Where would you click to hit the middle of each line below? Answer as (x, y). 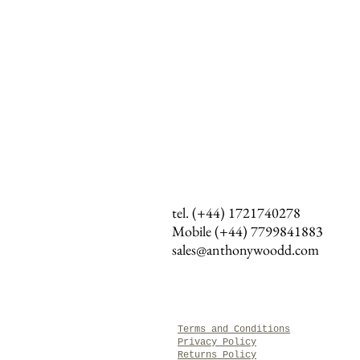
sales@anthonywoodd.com (245, 250)
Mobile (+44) (211, 231)
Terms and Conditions (234, 329)
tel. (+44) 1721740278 (236, 213)
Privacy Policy (217, 342)
